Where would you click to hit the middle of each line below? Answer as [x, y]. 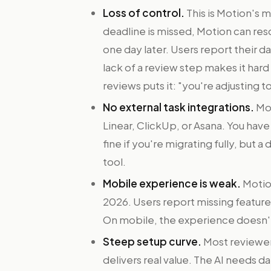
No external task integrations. [178, 107]
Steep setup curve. [152, 241]
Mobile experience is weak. [172, 183]
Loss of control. [144, 13]
